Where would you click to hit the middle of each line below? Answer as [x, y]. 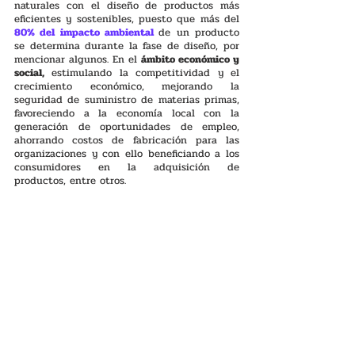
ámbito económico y [190, 59]
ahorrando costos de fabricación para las [127, 140]
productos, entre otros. [72, 180]
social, [29, 73]
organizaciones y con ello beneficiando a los [127, 153]
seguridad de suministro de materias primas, [127, 99]
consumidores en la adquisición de [127, 167]
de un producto [199, 32]
